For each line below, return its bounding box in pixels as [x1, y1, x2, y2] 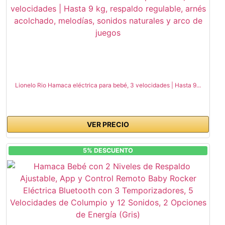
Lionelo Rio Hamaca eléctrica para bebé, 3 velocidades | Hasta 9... [15, 81, 201, 89]
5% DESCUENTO [83, 147, 133, 155]
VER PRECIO [87, 120, 129, 129]
